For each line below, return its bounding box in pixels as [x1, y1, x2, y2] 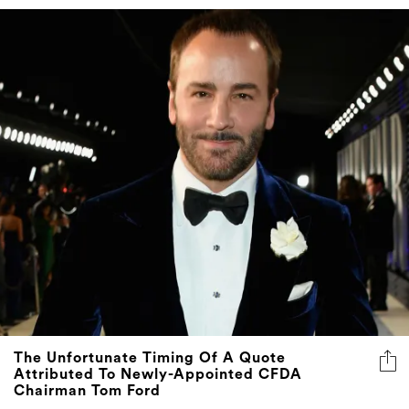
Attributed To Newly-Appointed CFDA [14, 367, 302, 383]
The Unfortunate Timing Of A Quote [14, 351, 286, 366]
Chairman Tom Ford [14, 383, 161, 399]
